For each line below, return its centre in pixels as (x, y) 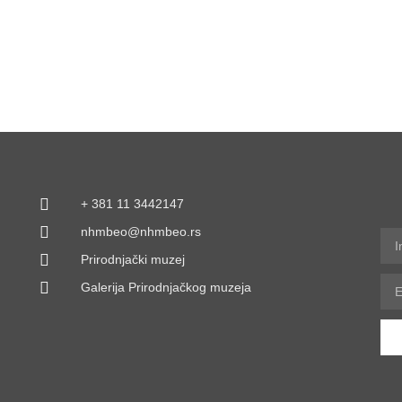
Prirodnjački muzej (133, 260)
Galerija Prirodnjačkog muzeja (166, 288)
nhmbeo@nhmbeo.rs (141, 232)
